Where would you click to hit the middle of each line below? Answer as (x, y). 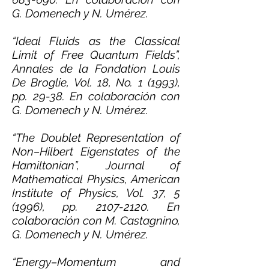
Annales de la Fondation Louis (96, 68)
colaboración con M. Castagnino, (96, 220)
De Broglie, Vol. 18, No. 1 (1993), (96, 82)
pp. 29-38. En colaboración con (96, 96)
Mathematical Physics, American (96, 179)
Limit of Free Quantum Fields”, (96, 55)
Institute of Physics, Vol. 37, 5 (96, 193)
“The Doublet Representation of (96, 138)
